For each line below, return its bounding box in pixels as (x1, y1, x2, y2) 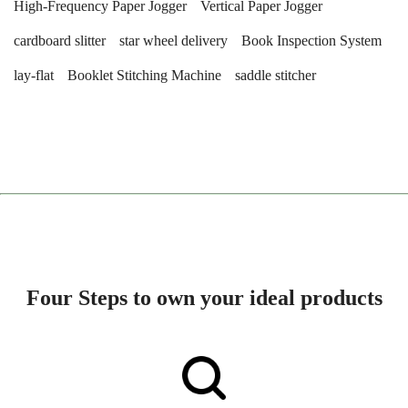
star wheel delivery (119, 33, 228, 48)
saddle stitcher (235, 67, 316, 83)
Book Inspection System (241, 33, 382, 48)
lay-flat (14, 67, 54, 83)
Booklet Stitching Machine (67, 67, 221, 83)
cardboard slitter (14, 33, 106, 48)
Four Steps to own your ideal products (25, 285, 382, 310)
